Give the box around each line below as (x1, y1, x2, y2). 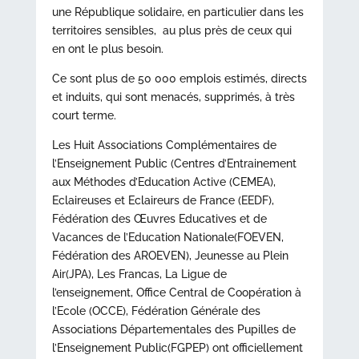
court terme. (51, 109, 116, 122)
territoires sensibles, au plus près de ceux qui (51, 24, 292, 37)
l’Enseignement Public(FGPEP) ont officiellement (51, 341, 303, 354)
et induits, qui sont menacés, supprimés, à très (51, 91, 295, 103)
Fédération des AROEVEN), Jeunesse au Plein (51, 249, 288, 262)
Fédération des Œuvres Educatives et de (51, 212, 267, 225)
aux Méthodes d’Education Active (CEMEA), (51, 175, 276, 188)
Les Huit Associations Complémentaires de (51, 139, 276, 151)
